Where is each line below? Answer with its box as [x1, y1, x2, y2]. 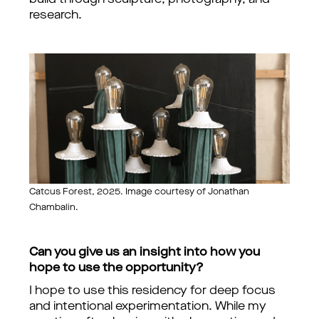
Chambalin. [29, 204, 78, 212]
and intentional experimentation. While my [29, 301, 266, 313]
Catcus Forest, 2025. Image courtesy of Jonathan [29, 188, 249, 197]
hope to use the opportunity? [29, 263, 204, 274]
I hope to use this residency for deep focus [29, 286, 276, 297]
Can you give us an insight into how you [29, 247, 260, 258]
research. [29, 10, 82, 21]
